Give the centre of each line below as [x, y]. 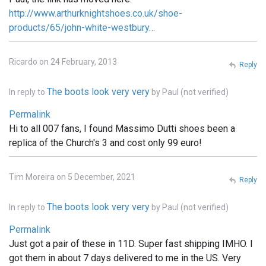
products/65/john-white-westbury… [82, 27]
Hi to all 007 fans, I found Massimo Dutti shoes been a [122, 128]
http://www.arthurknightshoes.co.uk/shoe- [96, 13]
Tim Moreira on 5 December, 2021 [72, 177]
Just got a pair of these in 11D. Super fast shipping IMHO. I [131, 243]
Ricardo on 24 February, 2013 [63, 61]
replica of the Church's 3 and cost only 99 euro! [105, 142]
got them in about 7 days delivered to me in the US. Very [125, 258]
